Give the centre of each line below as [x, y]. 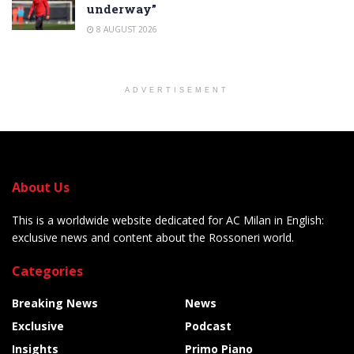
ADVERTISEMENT [177, 90]
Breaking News [55, 303]
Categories [47, 271]
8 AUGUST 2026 [126, 29]
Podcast [208, 326]
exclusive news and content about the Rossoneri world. [153, 237]
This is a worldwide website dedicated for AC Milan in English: [168, 220]
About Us [41, 187]
